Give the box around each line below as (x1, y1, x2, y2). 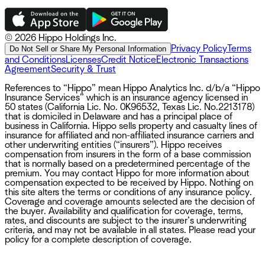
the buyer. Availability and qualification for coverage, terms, (5, 206, 243, 216)
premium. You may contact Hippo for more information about (5, 168, 250, 178)
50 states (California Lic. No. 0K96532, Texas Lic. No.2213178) (5, 102, 254, 112)
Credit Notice (101, 54, 156, 64)
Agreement (5, 64, 51, 74)
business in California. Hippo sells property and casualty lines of (5, 121, 257, 131)
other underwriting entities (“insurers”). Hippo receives (5, 140, 222, 150)
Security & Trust (51, 64, 116, 74)
